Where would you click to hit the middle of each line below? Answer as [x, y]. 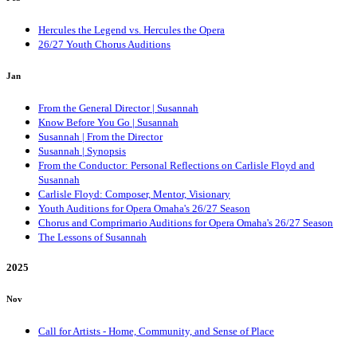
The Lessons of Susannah [92, 237]
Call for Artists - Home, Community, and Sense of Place [156, 331]
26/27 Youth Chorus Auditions [104, 44]
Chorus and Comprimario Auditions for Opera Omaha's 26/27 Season [186, 222]
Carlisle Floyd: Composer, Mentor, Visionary [134, 194]
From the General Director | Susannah [118, 108]
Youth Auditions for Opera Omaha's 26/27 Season [144, 208]
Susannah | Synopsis [82, 151]
